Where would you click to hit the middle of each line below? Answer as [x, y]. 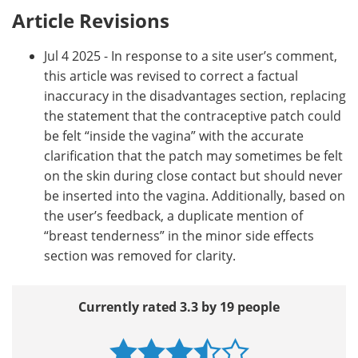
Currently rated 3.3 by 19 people [179, 306]
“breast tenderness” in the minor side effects [179, 235]
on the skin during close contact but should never [193, 175]
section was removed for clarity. [140, 255]
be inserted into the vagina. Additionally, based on [195, 195]
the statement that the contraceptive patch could [193, 115]
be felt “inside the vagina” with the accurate [174, 135]
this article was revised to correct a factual [171, 75]
